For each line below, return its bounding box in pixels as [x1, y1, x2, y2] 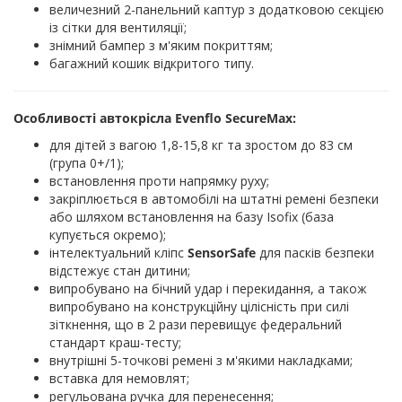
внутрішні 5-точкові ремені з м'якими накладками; [49, 351, 353, 369]
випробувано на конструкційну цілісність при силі [49, 297, 349, 315]
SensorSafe [188, 243, 259, 261]
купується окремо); [49, 225, 166, 243]
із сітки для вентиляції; [49, 18, 187, 36]
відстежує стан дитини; [49, 261, 190, 279]
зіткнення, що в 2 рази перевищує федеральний [49, 315, 342, 333]
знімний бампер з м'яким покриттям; [49, 36, 273, 54]
